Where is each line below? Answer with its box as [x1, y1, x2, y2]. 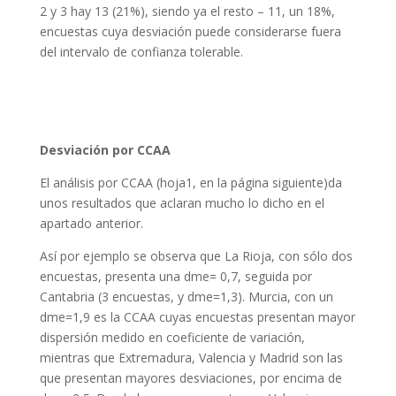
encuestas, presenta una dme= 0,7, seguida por [39, 268, 312, 285]
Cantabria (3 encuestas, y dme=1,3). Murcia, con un [39, 288, 333, 305]
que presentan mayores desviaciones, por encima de [39, 369, 342, 386]
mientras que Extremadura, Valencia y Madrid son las [39, 349, 343, 366]
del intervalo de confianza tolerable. [39, 43, 243, 60]
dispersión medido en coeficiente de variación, [39, 329, 305, 346]
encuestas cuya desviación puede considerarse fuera [39, 23, 341, 40]
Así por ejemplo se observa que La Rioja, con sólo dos [39, 247, 353, 264]
